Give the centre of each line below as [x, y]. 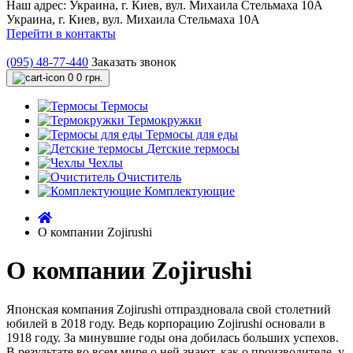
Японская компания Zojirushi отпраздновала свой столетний [169, 309]
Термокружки [165, 120]
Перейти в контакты [61, 33]
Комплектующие [190, 191]
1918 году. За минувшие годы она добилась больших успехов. [173, 337]
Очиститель [149, 177]
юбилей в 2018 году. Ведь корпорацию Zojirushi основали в [166, 323]
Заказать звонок [134, 62]
